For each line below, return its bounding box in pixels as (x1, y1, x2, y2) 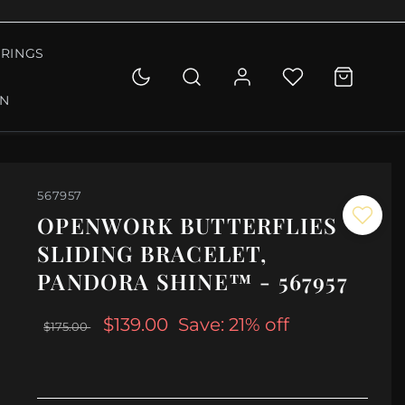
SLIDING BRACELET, (37, 239, 268, 268)
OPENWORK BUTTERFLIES (37, 211, 338, 240)
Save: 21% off (178, 314, 290, 336)
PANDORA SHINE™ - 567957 (37, 267, 348, 297)
